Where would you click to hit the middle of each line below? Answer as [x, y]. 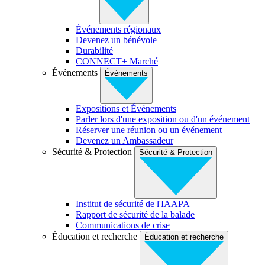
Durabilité [94, 50]
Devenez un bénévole [116, 40]
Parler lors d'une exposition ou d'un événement [163, 119]
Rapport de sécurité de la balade [135, 214]
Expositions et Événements [126, 108]
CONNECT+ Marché [117, 61]
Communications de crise [123, 225]
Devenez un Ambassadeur [125, 140]
